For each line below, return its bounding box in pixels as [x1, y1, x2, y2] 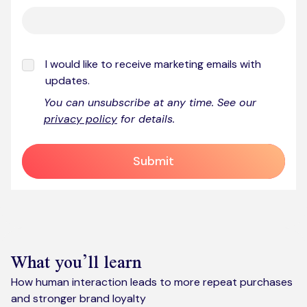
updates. [45, 73, 90, 88]
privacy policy [44, 111, 117, 126]
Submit [133, 152, 174, 169]
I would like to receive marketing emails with [45, 56, 261, 71]
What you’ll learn [11, 241, 141, 282]
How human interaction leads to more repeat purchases [11, 274, 293, 289]
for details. [117, 111, 175, 126]
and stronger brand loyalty [11, 291, 149, 306]
